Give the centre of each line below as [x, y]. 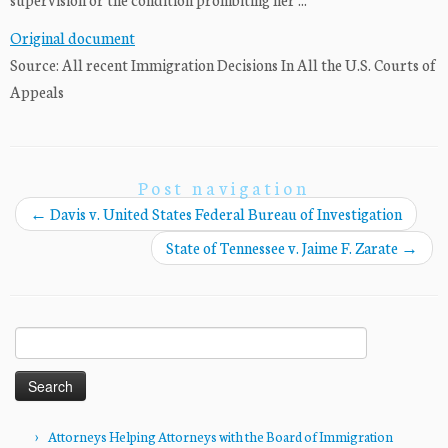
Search [33, 337]
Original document [72, 38]
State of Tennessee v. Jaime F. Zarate [283, 248]
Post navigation [224, 188]
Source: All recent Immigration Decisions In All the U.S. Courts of [223, 65]
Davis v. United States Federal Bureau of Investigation [224, 214]
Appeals [37, 92]
